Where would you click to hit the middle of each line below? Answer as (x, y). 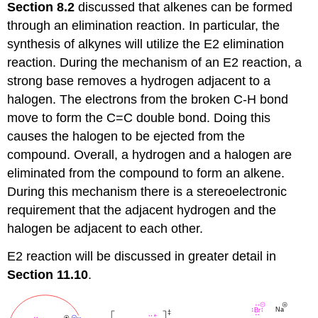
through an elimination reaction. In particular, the (144, 26)
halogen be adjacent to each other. (105, 229)
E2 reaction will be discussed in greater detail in (142, 256)
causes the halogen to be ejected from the (126, 137)
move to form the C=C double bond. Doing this (139, 118)
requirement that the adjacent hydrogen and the (142, 210)
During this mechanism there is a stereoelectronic (147, 192)
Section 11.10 (48, 274)
